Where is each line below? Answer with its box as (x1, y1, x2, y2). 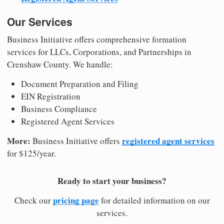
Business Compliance (21, 103, 97, 115)
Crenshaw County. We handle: (7, 58, 113, 70)
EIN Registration (21, 90, 80, 102)
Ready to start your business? (57, 174, 166, 187)
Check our (14, 194, 53, 206)
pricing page (52, 194, 99, 207)
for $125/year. (7, 147, 56, 159)
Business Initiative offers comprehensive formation (7, 33, 186, 45)
